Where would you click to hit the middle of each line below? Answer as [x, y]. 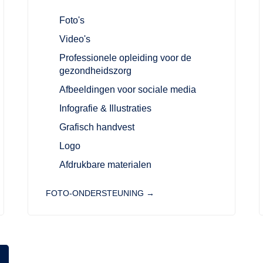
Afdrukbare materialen [105, 165]
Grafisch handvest [97, 127]
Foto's [72, 21]
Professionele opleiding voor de [125, 58]
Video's [75, 39]
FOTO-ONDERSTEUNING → [100, 193]
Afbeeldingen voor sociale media [127, 90]
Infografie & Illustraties [105, 109]
